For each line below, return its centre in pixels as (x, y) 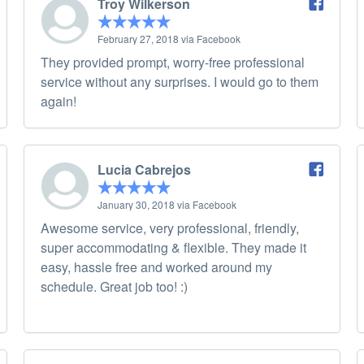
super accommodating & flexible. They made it (173, 248)
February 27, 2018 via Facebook (169, 39)
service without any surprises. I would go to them (180, 82)
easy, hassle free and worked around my (156, 267)
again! (58, 102)
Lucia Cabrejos (144, 170)
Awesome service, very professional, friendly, (170, 228)
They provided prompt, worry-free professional (173, 63)
